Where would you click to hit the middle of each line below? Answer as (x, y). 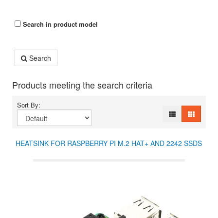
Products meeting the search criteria (82, 85)
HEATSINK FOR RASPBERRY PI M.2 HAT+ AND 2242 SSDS (109, 143)
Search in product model (59, 24)
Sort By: (31, 105)
